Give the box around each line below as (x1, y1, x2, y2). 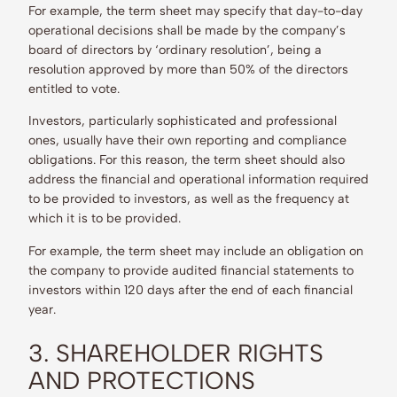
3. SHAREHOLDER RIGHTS (28, 338, 323, 368)
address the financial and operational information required (28, 171, 369, 188)
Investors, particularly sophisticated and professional (28, 113, 337, 129)
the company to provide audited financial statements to (28, 261, 354, 278)
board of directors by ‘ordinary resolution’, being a (28, 42, 322, 58)
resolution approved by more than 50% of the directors (28, 61, 348, 78)
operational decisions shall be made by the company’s (28, 22, 346, 39)
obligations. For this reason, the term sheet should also (28, 152, 345, 168)
